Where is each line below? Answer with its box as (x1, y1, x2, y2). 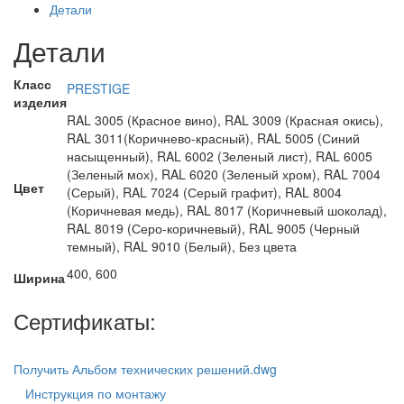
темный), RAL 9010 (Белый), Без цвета (67, 237, 297, 256)
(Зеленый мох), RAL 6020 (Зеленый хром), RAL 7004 (67, 165, 381, 184)
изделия (14, 93, 67, 112)
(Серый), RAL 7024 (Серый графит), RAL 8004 (67, 183, 342, 202)
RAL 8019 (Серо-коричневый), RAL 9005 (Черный (67, 219, 360, 238)
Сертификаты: (14, 305, 156, 337)
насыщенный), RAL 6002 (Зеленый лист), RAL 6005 (67, 147, 372, 166)
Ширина (14, 269, 65, 288)
